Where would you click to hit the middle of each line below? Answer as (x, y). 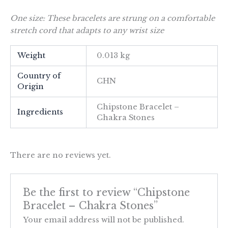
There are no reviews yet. (61, 155)
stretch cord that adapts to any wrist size (89, 30)
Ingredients (40, 112)
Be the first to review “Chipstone (107, 192)
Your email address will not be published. (104, 220)
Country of (39, 76)
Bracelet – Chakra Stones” (91, 205)
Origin (31, 87)
